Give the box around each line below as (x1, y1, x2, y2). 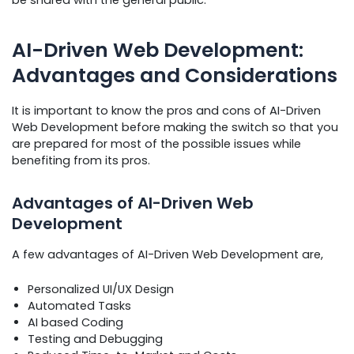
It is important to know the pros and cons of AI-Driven (12, 102, 321, 119)
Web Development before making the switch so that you (12, 119, 338, 135)
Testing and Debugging (28, 331, 163, 348)
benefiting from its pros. (12, 152, 150, 168)
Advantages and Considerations (12, 62, 337, 90)
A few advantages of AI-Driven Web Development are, (12, 246, 323, 262)
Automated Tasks (28, 298, 131, 314)
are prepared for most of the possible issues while (12, 135, 301, 152)
